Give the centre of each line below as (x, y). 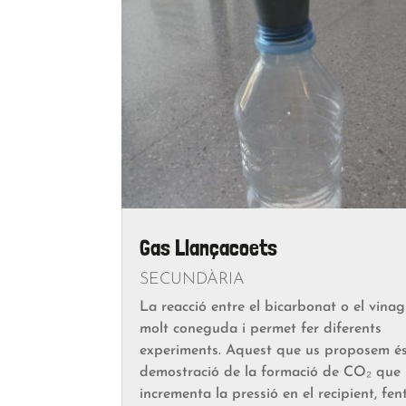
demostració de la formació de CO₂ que (271, 372)
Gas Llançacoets (209, 247)
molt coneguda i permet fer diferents (261, 329)
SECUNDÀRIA (193, 279)
